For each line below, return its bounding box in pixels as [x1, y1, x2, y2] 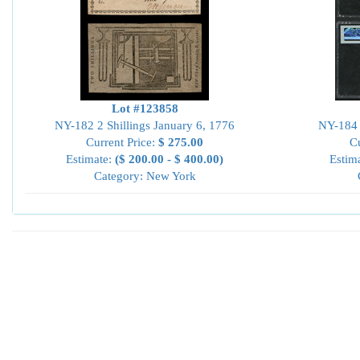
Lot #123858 [111, 102, 178, 115]
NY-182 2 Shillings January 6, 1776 [55, 119, 235, 132]
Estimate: [66, 153, 115, 166]
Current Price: [86, 136, 158, 149]
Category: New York [93, 170, 196, 182]
